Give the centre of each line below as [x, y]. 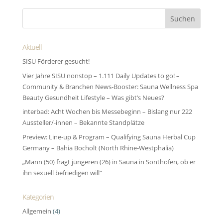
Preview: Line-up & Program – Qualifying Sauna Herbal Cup [109, 137]
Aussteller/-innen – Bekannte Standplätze [83, 123]
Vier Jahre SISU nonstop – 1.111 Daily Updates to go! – [101, 75]
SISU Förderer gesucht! [56, 61]
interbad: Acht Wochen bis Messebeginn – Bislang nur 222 [107, 112]
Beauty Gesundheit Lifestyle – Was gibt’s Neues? [93, 97]
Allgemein [37, 211]
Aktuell [32, 47]
